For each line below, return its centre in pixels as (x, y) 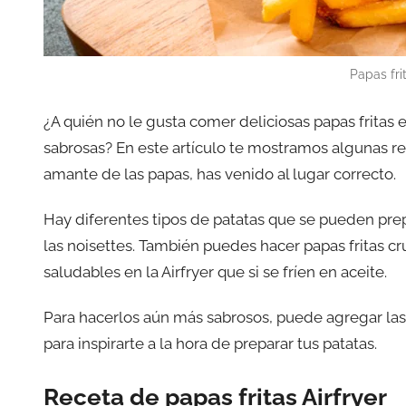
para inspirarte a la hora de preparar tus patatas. (210, 344)
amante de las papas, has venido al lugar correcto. (220, 174)
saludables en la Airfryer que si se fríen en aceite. (215, 272)
